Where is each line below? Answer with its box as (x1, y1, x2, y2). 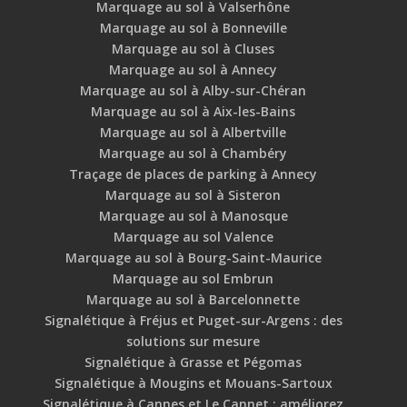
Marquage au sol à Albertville (100, 124, 287, 142)
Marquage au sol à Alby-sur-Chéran (80, 82, 307, 100)
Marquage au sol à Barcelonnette (86, 291, 301, 309)
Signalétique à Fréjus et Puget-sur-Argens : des (44, 312, 342, 330)
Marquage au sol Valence (113, 228, 273, 246)
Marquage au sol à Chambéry (99, 144, 288, 163)
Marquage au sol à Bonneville (99, 19, 287, 37)
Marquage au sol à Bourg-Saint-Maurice (65, 249, 322, 267)
